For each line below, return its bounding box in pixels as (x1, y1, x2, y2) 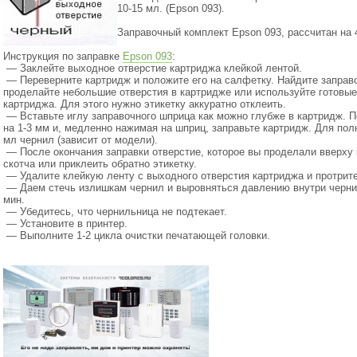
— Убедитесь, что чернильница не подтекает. (3, 206, 227, 218)
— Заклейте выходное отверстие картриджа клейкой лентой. (3, 62, 302, 74)
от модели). (98, 134, 158, 146)
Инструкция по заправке (3, 50, 123, 62)
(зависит (57, 134, 98, 146)
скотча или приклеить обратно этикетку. (3, 158, 197, 170)
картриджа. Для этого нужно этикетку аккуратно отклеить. (3, 98, 286, 110)
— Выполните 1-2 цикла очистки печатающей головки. (3, 229, 270, 241)
